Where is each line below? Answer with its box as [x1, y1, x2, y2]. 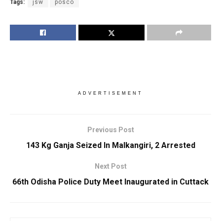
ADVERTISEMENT [78, 91, 143, 96]
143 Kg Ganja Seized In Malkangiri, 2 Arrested [26, 141, 195, 150]
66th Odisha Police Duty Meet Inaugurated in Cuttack [12, 177, 209, 187]
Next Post [94, 162, 127, 171]
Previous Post [87, 126, 134, 134]
